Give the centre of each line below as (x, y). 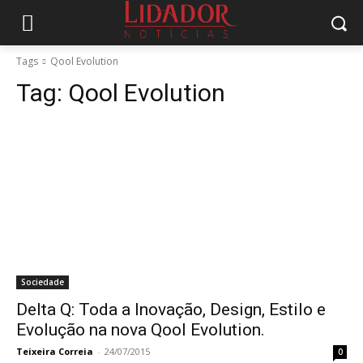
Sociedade (43, 282)
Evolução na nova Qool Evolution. (141, 330)
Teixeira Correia (55, 351)
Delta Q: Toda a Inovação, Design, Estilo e (171, 310)
